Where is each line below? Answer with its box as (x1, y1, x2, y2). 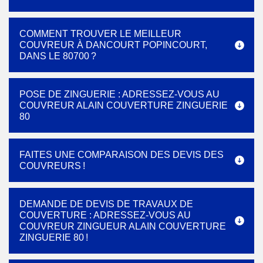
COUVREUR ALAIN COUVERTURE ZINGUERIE (19, 100, 228, 110)
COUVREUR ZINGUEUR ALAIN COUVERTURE (19, 221, 226, 231)
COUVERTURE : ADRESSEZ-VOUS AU (19, 210, 191, 220)
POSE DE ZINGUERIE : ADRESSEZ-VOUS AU (19, 89, 220, 99)
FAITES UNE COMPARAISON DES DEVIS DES (19, 150, 224, 160)
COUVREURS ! (19, 161, 85, 171)
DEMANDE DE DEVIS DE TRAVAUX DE (19, 199, 193, 209)
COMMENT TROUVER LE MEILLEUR (19, 29, 181, 39)
